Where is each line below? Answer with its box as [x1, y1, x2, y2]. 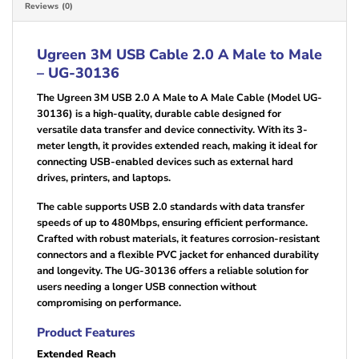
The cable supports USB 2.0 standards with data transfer [37, 200, 305, 215]
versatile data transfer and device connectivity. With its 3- [37, 122, 308, 137]
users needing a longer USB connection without [37, 280, 256, 295]
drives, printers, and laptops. [37, 170, 171, 185]
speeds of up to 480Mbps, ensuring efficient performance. [37, 216, 308, 231]
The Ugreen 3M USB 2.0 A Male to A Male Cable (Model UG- [37, 90, 322, 105]
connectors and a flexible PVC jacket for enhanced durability [37, 248, 319, 263]
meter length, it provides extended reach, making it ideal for [37, 138, 317, 153]
